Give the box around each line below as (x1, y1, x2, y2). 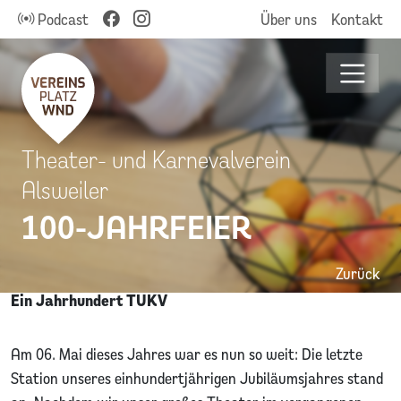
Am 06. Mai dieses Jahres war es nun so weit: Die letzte (11, 343, 363, 364)
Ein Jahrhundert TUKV (11, 289, 167, 311)
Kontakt (331, 9, 383, 30)
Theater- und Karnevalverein (21, 142, 291, 175)
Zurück (336, 262, 380, 284)
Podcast (34, 9, 89, 30)
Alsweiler (21, 173, 108, 205)
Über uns (260, 9, 317, 30)
